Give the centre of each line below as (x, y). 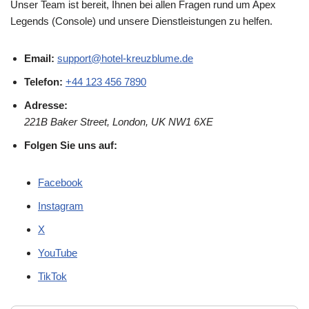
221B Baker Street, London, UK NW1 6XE (119, 122)
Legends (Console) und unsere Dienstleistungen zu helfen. (141, 21)
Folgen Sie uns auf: (71, 145)
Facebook (60, 182)
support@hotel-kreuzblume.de (125, 58)
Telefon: (43, 82)
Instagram (61, 206)
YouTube (58, 253)
